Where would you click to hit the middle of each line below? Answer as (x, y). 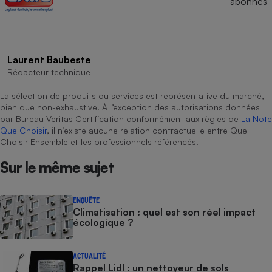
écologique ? (103, 222)
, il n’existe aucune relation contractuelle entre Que (147, 130)
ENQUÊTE (86, 199)
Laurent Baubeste (49, 59)
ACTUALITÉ (89, 255)
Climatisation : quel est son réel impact (164, 212)
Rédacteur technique (49, 72)
